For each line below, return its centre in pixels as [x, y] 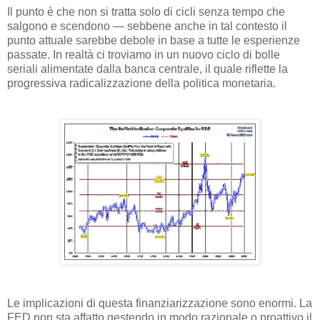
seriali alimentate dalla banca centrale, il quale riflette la [147, 69]
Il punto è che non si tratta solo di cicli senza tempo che [146, 12]
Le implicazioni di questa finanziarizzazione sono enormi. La [160, 304]
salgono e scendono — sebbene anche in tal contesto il [147, 26]
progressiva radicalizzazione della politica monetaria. [141, 84]
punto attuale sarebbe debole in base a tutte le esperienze [154, 41]
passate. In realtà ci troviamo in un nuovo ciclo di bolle [144, 55]
